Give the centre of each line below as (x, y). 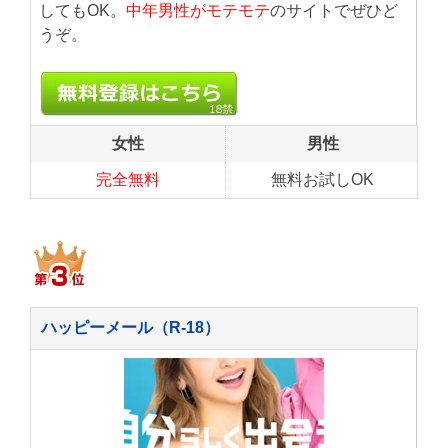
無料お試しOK (322, 180)
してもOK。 (82, 11)
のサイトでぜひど (334, 11)
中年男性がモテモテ (198, 11)
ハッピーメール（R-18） (130, 328)
